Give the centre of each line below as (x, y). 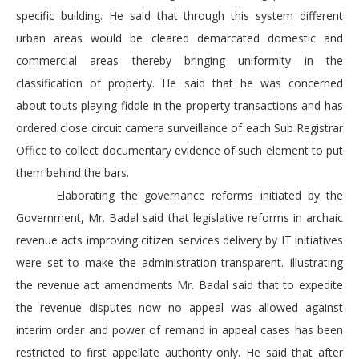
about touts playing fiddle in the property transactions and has (179, 106)
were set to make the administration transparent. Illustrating (179, 263)
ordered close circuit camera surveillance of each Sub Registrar (179, 128)
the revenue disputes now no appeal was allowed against (179, 308)
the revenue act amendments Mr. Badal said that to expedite (179, 285)
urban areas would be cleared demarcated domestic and (179, 38)
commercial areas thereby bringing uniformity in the (179, 61)
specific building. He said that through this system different (179, 16)
